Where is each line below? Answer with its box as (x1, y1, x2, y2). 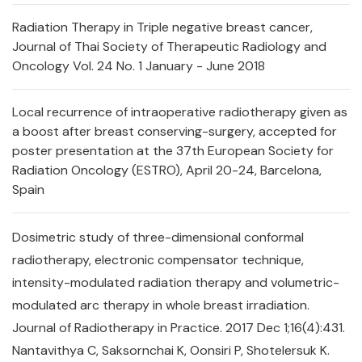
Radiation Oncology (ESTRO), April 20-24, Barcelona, (12, 162, 322, 179)
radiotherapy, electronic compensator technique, (12, 251, 304, 268)
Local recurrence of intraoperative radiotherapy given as (12, 103, 347, 120)
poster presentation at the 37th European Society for (12, 142, 334, 159)
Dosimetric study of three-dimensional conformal (12, 229, 304, 246)
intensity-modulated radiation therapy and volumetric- (12, 274, 339, 291)
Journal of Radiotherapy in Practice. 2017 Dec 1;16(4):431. (12, 319, 345, 336)
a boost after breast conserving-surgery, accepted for (12, 123, 337, 140)
